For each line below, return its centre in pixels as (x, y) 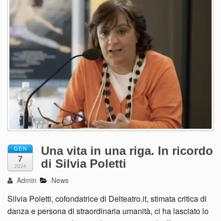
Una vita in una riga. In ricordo (127, 151)
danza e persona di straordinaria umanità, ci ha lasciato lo (108, 211)
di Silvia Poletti (84, 164)
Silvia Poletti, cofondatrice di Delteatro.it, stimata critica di (107, 199)
